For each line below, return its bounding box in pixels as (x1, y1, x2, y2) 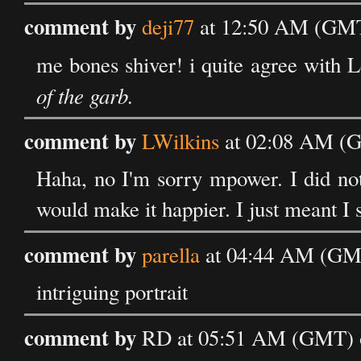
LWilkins (142, 127, 219, 156)
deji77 (142, 12, 194, 41)
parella (142, 240, 200, 269)
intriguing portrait (36, 277, 188, 306)
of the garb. (36, 81, 134, 110)
